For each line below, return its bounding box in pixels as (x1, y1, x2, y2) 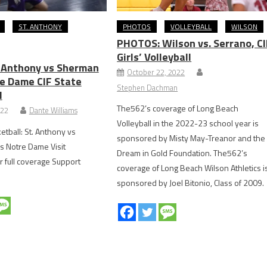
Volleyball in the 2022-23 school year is (117, 116, 259, 129)
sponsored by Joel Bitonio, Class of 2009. (117, 176, 265, 189)
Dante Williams (29, 104, 77, 116)
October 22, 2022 (127, 66, 185, 78)
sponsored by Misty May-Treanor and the (117, 131, 266, 144)
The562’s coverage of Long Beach (117, 101, 239, 114)
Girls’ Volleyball (117, 48, 192, 65)
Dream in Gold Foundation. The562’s (117, 146, 248, 159)
